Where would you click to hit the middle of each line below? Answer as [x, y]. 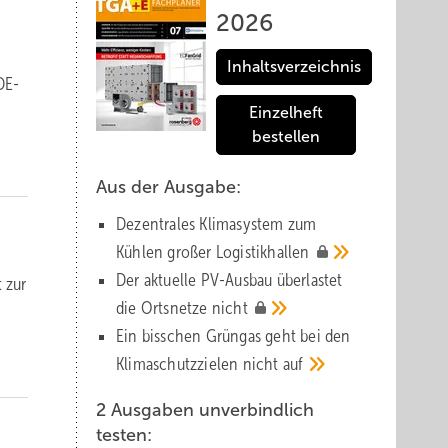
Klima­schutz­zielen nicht [199, 364]
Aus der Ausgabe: [168, 187]
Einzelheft [286, 112]
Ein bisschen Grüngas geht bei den [233, 336]
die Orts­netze [164, 308]
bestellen [286, 136]
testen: [124, 435]
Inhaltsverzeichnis [294, 66]
